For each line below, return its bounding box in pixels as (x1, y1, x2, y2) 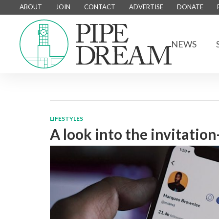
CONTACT (84, 3, 115, 11)
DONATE (177, 3, 203, 11)
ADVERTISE (129, 3, 163, 11)
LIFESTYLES (50, 115, 83, 122)
